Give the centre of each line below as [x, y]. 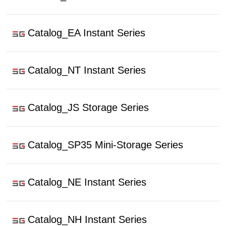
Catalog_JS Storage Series [89, 107]
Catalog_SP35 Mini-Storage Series [106, 145]
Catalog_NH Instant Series [88, 219]
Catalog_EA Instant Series [87, 33]
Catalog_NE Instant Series [87, 182]
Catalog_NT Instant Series [87, 70]
